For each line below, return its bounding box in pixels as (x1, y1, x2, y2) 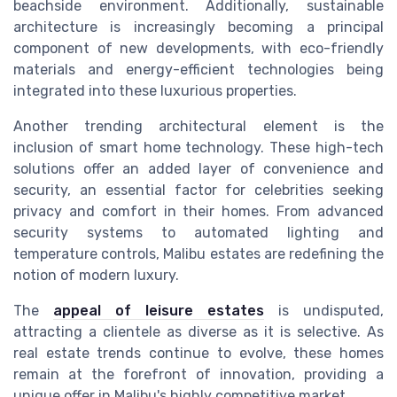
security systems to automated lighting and (13, 223, 384, 241)
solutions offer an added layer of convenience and (13, 160, 384, 177)
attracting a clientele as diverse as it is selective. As (13, 323, 384, 340)
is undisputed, (264, 301, 384, 319)
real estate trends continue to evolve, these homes (13, 344, 384, 362)
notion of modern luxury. (13, 266, 179, 284)
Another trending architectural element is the (13, 117, 384, 135)
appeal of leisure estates (53, 301, 264, 319)
